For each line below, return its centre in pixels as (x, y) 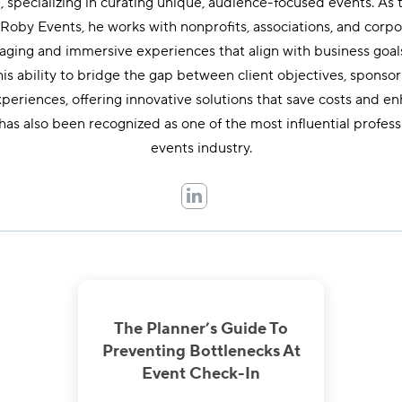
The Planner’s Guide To (201, 329)
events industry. (201, 148)
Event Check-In (201, 374)
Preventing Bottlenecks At (201, 351)
